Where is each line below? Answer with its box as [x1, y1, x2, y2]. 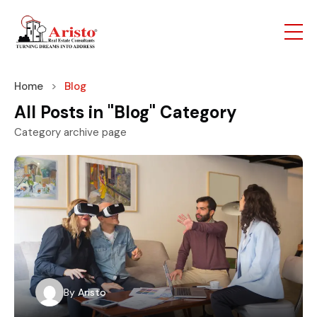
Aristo [78, 286, 106, 299]
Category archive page [14, 125, 127, 139]
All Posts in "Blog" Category [14, 101, 237, 123]
